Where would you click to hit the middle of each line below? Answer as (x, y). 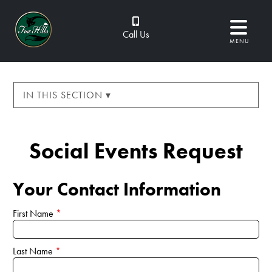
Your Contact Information (117, 189)
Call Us (136, 34)
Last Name (34, 251)
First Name (34, 213)
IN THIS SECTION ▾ (67, 95)
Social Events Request (136, 151)
